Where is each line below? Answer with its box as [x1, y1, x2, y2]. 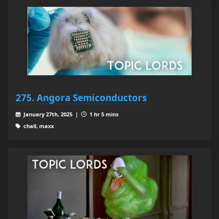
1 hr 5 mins [88, 110, 118, 118]
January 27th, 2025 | [22, 110, 81, 118]
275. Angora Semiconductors [16, 91, 147, 104]
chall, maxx [22, 122, 54, 130]
